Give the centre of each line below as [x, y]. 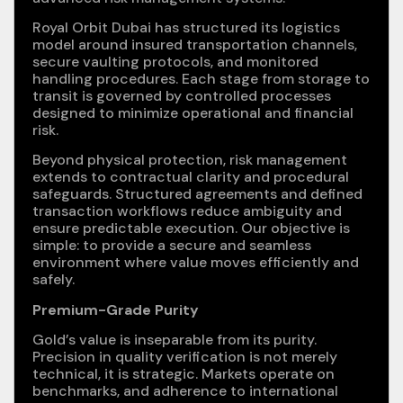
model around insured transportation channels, [195, 45]
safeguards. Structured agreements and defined [197, 194]
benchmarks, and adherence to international [185, 391]
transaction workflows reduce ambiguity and [187, 211]
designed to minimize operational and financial [193, 113]
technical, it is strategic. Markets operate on [184, 374]
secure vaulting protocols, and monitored [175, 62]
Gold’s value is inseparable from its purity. [175, 340]
